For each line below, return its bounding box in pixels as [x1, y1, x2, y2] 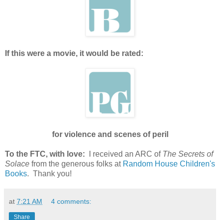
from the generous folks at [29, 159, 123, 168]
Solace [5, 159, 29, 168]
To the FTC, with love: [5, 149, 85, 158]
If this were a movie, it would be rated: [5, 49, 143, 57]
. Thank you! [27, 169, 72, 178]
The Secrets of [163, 149, 213, 158]
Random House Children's [123, 159, 215, 168]
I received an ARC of [85, 149, 163, 158]
